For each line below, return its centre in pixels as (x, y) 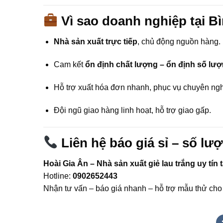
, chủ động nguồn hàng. (179, 42)
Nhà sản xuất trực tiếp (95, 42)
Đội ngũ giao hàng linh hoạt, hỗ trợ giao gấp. (132, 110)
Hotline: (58, 176)
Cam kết (69, 65)
